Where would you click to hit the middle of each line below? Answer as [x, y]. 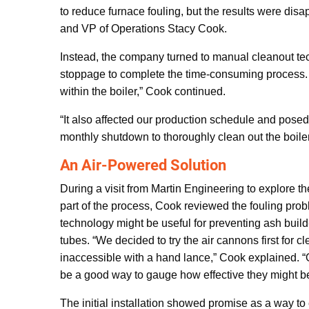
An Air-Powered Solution [143, 165]
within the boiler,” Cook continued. [143, 91]
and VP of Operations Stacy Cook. [143, 29]
